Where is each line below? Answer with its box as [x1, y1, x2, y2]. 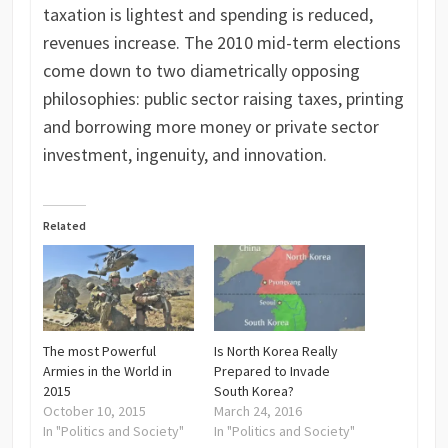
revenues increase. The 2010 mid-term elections [42, 30, 401, 54]
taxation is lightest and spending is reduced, [42, 2, 373, 26]
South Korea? [213, 382, 294, 401]
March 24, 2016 [213, 402, 302, 421]
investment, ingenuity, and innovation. [42, 142, 327, 166]
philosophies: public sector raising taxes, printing [42, 86, 404, 110]
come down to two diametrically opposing [42, 58, 360, 82]
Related [42, 217, 86, 233]
